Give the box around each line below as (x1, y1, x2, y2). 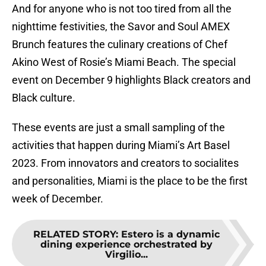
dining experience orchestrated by (40, 239, 213, 251)
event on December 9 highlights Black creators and (12, 74, 251, 87)
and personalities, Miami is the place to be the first (12, 175, 248, 188)
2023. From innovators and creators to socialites (12, 157, 239, 170)
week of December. (12, 192, 103, 205)
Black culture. (12, 91, 75, 104)
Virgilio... (105, 249, 148, 261)
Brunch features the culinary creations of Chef (12, 38, 227, 51)
